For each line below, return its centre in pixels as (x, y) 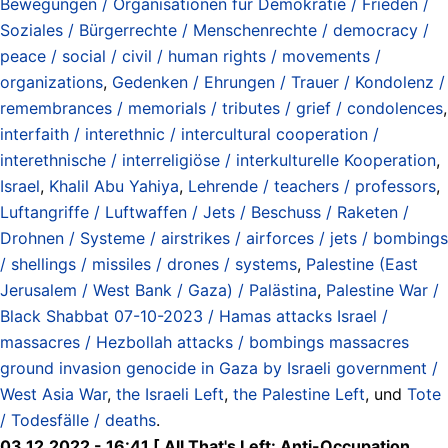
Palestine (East (362, 263)
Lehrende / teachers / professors (312, 185)
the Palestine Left (299, 393)
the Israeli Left (170, 393)
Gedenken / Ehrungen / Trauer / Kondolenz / (278, 81)
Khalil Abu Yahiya (114, 185)
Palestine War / (382, 289)
